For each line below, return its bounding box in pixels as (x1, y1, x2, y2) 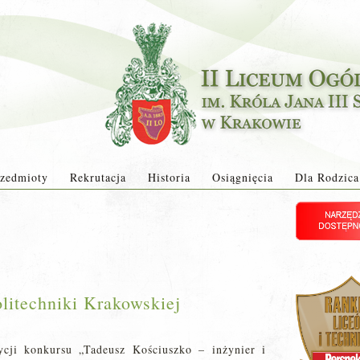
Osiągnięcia (211, 170, 273, 185)
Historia (147, 170, 190, 185)
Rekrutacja (69, 170, 126, 185)
